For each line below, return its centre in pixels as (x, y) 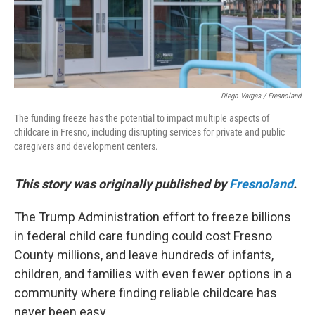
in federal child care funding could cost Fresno (143, 236)
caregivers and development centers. (86, 146)
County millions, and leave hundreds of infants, (144, 255)
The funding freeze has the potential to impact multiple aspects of (142, 118)
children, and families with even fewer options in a (153, 274)
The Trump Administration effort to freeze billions (153, 217)
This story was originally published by (122, 184)
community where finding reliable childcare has (146, 293)
